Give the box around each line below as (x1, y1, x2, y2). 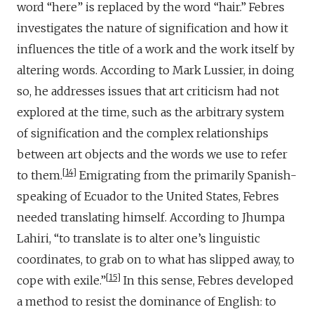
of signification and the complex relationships (17, 125, 268, 140)
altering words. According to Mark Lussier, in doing (17, 62, 294, 77)
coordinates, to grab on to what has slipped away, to (17, 252, 294, 266)
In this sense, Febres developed (121, 273, 294, 287)
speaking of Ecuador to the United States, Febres (17, 189, 279, 203)
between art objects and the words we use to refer (17, 146, 287, 161)
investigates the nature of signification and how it (17, 20, 288, 35)
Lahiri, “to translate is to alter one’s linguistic (17, 231, 260, 245)
